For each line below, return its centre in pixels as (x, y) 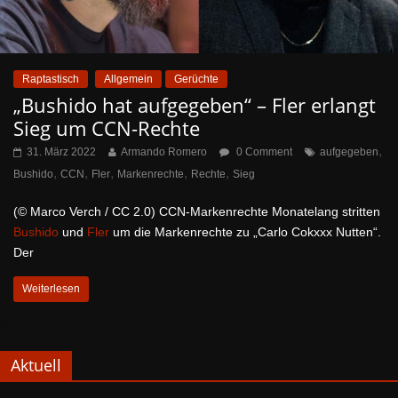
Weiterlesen (51, 289)
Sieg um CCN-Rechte (107, 128)
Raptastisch (51, 80)
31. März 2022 (61, 152)
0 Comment (263, 152)
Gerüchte (196, 80)
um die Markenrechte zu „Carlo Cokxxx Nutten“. (245, 232)
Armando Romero (164, 152)
